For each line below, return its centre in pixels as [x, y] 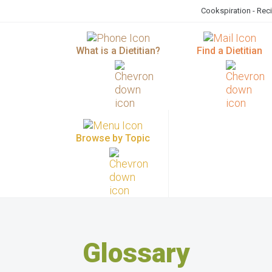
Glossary [136, 253]
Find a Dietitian [229, 51]
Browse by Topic [113, 138]
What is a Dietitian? [118, 51]
